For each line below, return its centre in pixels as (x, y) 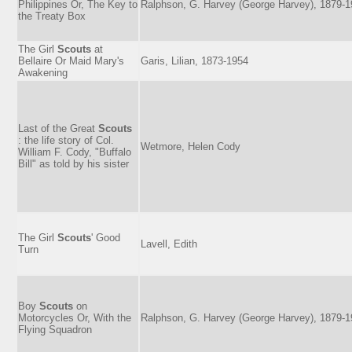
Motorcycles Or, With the (75, 317)
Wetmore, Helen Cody (191, 146)
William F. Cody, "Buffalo (75, 152)
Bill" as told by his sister (73, 163)
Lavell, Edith (169, 244)
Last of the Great (58, 128)
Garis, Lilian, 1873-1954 (194, 60)
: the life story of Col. (66, 140)
